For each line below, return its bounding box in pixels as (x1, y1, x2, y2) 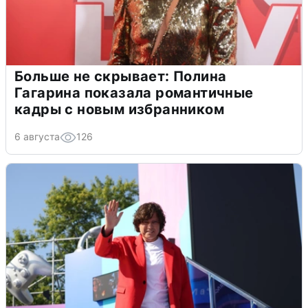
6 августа (14, 130, 60, 142)
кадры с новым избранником (14, 100, 224, 118)
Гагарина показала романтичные (14, 84, 254, 101)
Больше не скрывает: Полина (14, 67, 227, 85)
